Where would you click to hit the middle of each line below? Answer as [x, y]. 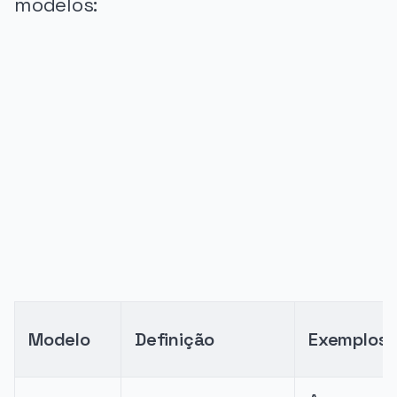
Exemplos [348, 340]
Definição [175, 340]
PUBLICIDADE [54, 168]
